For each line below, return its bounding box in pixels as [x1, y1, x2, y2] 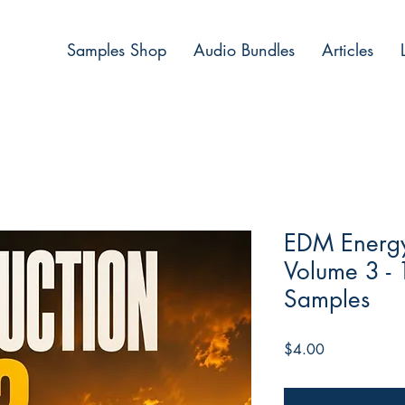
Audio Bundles [193, 39, 295, 61]
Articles [322, 39, 373, 61]
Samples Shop [67, 39, 166, 61]
